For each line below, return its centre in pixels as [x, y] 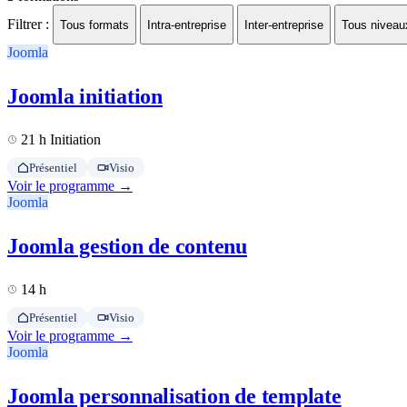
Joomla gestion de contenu [127, 247]
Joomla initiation [85, 97]
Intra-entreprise [187, 25]
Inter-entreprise [284, 25]
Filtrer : [28, 24]
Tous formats [94, 25]
